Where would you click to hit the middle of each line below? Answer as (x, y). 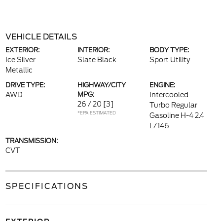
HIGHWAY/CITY (101, 85)
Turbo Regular (174, 105)
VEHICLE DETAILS (41, 37)
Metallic (19, 70)
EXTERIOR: (22, 50)
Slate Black (97, 60)
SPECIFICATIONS (47, 186)
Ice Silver (20, 60)
